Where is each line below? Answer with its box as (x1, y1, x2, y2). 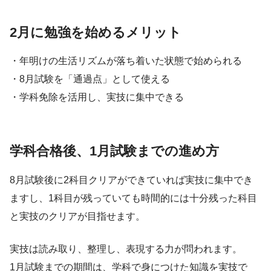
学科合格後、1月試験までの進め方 (10, 143, 219, 159)
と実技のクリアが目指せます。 (10, 211, 145, 222)
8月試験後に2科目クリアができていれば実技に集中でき (10, 175, 253, 186)
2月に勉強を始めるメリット (10, 24, 181, 40)
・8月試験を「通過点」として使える (10, 74, 170, 85)
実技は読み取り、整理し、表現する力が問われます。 (10, 244, 242, 255)
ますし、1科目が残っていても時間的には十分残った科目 (10, 193, 257, 204)
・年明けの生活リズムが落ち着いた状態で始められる (10, 56, 242, 67)
